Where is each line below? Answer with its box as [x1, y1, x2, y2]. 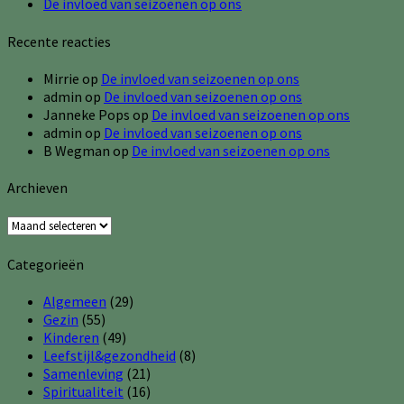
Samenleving [43, 363, 124, 382]
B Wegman [43, 141, 110, 160]
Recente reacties [7, 32, 111, 50]
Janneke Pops [43, 105, 130, 124]
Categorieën [7, 254, 84, 273]
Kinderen [43, 327, 99, 346]
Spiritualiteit [43, 381, 124, 400]
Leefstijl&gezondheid [43, 345, 176, 364]
